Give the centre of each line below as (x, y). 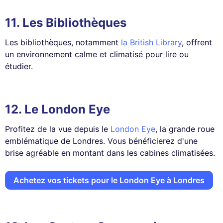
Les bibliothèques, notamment (63, 42)
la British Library (151, 42)
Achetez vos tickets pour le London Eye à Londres (109, 180)
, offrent (197, 42)
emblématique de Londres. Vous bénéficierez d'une (101, 141)
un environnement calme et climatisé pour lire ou (97, 54)
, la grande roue (185, 129)
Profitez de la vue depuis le (58, 129)
